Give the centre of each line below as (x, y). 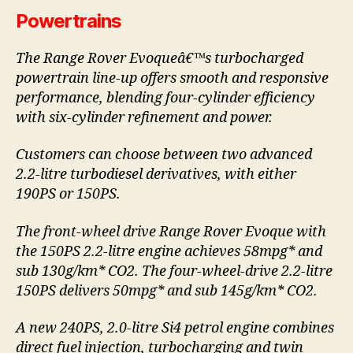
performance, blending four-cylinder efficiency (165, 98)
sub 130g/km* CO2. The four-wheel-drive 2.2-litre (174, 271)
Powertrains (69, 20)
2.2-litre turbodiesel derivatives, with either (156, 175)
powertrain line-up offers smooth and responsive (172, 78)
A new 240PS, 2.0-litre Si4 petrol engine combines (175, 329)
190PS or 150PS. (68, 195)
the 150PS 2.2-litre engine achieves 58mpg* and (169, 251)
